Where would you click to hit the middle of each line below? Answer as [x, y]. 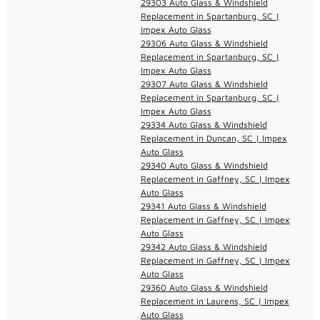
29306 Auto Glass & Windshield [204, 43]
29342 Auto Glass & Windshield [204, 246]
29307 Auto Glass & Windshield [204, 84]
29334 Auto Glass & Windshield [204, 124]
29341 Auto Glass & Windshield [203, 206]
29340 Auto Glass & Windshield [204, 165]
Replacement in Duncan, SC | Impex [214, 138]
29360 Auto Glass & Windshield [204, 287]
